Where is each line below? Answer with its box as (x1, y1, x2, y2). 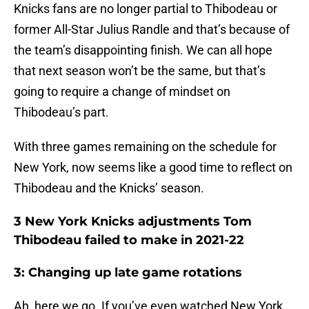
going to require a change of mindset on (14, 84, 230, 99)
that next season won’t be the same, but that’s (14, 63, 266, 79)
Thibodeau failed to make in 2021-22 (14, 232, 244, 248)
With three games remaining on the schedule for (14, 139, 277, 154)
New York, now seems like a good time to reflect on (14, 160, 292, 175)
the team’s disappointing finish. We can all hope (14, 43, 272, 58)
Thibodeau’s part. (14, 105, 109, 120)
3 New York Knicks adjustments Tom (14, 214, 252, 230)
